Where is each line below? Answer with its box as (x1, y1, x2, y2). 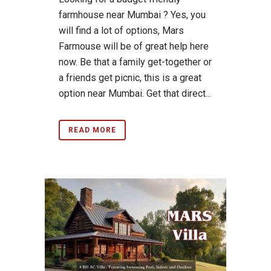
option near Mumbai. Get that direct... (59, 87, 211, 99)
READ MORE (68, 125, 116, 134)
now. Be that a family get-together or (59, 56, 212, 68)
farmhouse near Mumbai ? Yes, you (59, 8, 206, 21)
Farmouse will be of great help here (59, 40, 209, 52)
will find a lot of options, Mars (59, 24, 184, 36)
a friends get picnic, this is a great (59, 71, 201, 83)
